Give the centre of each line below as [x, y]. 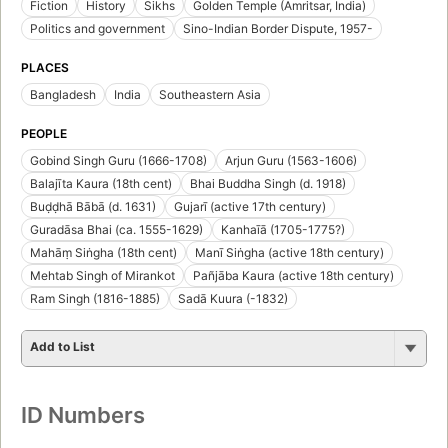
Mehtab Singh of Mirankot [102, 276]
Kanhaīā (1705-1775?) [283, 230]
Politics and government [97, 29]
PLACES [45, 68]
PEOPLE [44, 134]
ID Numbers [83, 415]
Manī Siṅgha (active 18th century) [289, 253]
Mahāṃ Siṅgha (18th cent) [103, 253]
